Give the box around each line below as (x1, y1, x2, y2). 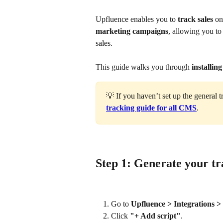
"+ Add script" (130, 212, 181, 221)
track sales (178, 15, 213, 23)
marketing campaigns (96, 27, 168, 35)
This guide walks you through (96, 63, 192, 72)
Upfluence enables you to (96, 15, 178, 23)
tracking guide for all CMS (106, 103, 197, 112)
